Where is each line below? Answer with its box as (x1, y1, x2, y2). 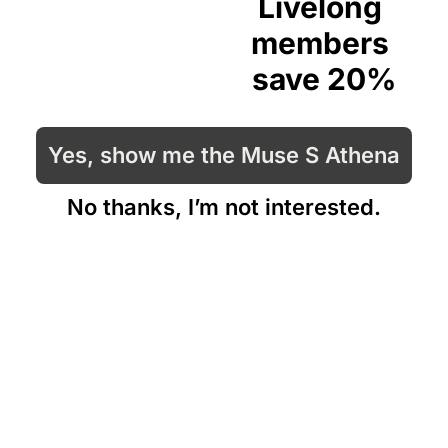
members (251, 25, 389, 61)
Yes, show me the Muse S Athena (48, 142, 400, 168)
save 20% (251, 61, 396, 97)
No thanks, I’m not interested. (67, 194, 381, 220)
